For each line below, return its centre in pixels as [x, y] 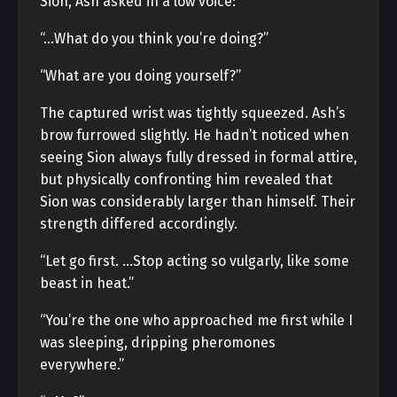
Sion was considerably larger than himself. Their [198, 202]
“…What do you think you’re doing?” [154, 39]
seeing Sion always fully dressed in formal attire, [198, 157]
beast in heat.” [87, 283]
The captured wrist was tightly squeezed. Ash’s [193, 113]
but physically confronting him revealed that [186, 179]
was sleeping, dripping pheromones [158, 343]
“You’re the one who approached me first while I [196, 320]
